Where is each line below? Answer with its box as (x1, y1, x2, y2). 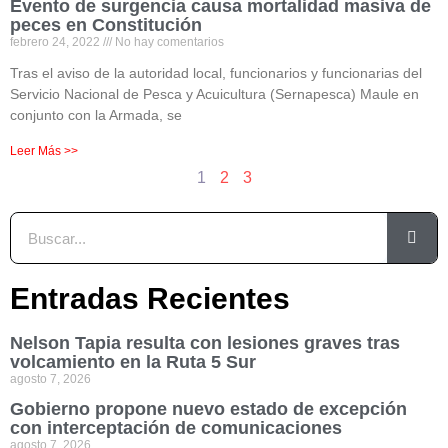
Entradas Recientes (10, 282, 290, 315)
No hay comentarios (112, 35, 224, 49)
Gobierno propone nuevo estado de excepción (10, 399, 407, 419)
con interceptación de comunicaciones (10, 418, 342, 438)
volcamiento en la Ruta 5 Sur (10, 352, 256, 372)
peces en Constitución (10, 15, 202, 35)
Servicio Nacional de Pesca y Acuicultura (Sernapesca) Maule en (10, 86, 419, 102)
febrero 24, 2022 (10, 35, 103, 49)
